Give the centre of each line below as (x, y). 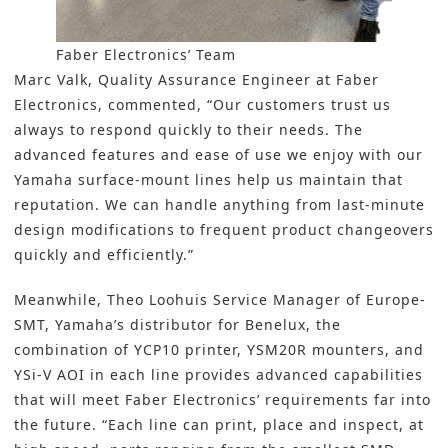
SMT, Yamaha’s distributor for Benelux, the (177, 325)
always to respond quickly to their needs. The (188, 130)
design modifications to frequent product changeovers (224, 230)
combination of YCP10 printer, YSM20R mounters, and (219, 350)
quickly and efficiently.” (104, 255)
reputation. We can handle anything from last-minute (219, 205)
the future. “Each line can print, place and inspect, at (219, 425)
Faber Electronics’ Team (146, 55)
